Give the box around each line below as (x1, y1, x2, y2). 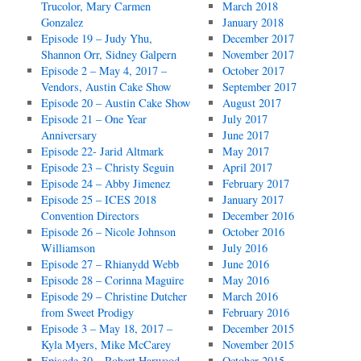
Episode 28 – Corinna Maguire (41, 272, 185, 288)
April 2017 (222, 160, 272, 175)
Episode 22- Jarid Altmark (41, 143, 164, 159)
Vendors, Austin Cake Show (41, 79, 172, 94)
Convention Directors (41, 208, 140, 223)
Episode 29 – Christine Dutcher (41, 288, 188, 304)
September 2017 (222, 79, 297, 94)
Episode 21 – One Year (41, 111, 147, 127)
